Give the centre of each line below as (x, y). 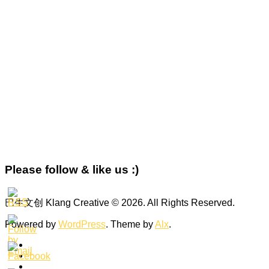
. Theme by (130, 225)
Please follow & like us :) (72, 169)
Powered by (32, 225)
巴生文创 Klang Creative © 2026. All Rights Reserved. (120, 203)
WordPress (82, 225)
